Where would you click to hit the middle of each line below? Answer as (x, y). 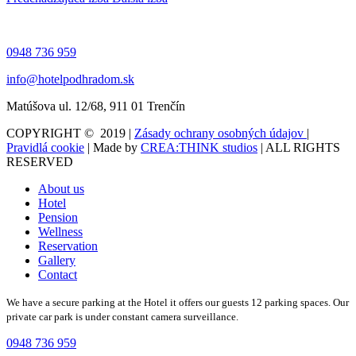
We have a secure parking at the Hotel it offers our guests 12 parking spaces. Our (178, 303)
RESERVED (40, 162)
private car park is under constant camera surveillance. (122, 317)
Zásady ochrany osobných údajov (221, 133)
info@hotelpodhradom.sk (70, 79)
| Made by (112, 148)
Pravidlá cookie (45, 148)
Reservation (68, 246)
